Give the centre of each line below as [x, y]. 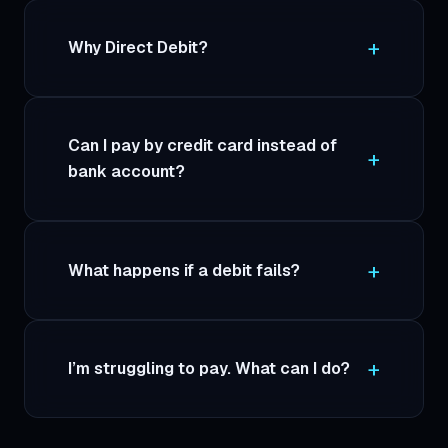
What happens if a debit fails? [184, 270]
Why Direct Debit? [138, 47]
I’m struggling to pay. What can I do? [209, 369]
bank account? [127, 172]
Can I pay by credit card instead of [203, 146]
